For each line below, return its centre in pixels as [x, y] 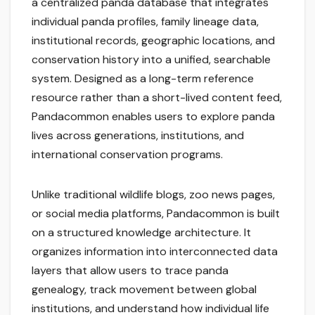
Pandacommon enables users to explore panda [153, 117]
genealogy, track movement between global [144, 290]
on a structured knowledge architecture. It [141, 233]
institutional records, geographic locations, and [153, 41]
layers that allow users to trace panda [130, 271]
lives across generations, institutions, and [138, 136]
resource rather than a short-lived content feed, [157, 98]
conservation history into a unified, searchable [151, 60]
